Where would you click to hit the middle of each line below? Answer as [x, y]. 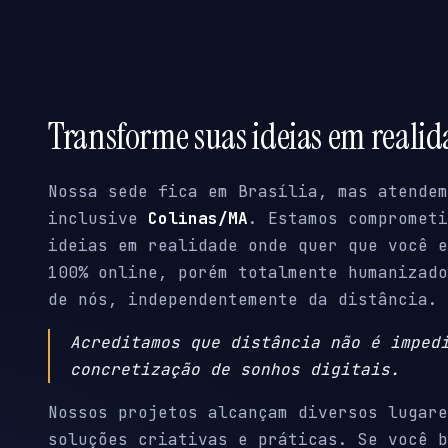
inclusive [98, 219]
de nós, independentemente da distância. [243, 300]
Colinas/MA [198, 219]
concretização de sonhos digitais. [235, 370]
